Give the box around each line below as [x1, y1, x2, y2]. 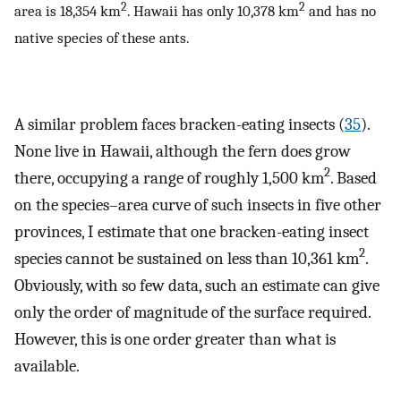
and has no [305, 2, 376, 21]
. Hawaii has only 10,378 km [127, 2, 299, 21]
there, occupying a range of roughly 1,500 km [14, 167, 324, 188]
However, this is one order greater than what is [14, 328, 336, 349]
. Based [330, 167, 377, 188]
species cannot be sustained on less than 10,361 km [14, 248, 359, 269]
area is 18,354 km [14, 2, 121, 21]
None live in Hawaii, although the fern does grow [14, 141, 351, 161]
